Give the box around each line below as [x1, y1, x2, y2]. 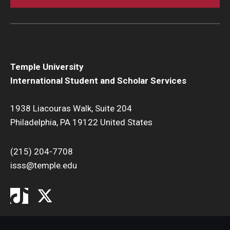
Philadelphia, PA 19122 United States [10, 117, 152, 127]
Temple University [10, 61, 84, 72]
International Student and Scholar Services [10, 75, 186, 86]
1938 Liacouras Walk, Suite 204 [10, 103, 132, 113]
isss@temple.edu [10, 160, 77, 170]
